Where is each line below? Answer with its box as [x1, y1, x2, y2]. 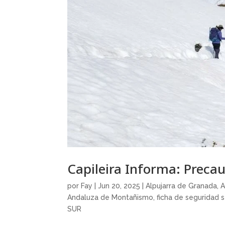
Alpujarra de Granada [146, 182, 217, 190]
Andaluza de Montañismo [67, 193, 154, 202]
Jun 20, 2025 [98, 182, 141, 190]
